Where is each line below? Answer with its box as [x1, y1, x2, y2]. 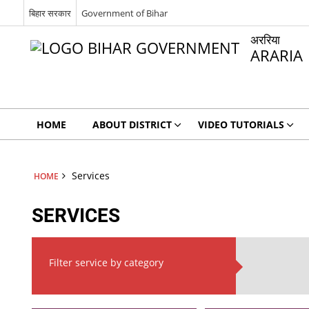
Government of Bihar [81, 6, 168, 19]
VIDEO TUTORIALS [197, 118, 284, 131]
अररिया [250, 32, 280, 48]
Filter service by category [49, 256, 164, 269]
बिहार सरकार [28, 6, 71, 19]
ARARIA [250, 45, 303, 66]
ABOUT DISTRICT [92, 118, 172, 131]
